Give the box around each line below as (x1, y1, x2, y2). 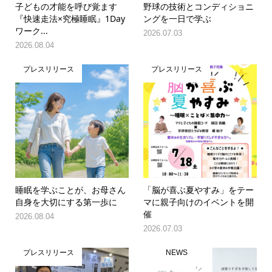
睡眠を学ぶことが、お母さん (15, 183, 126, 195)
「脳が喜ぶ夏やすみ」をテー (143, 183, 254, 195)
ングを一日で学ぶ (143, 13, 212, 25)
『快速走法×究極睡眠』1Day (15, 13, 125, 25)
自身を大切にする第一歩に (15, 195, 117, 208)
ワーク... (15, 25, 48, 37)
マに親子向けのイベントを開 (143, 195, 254, 208)
